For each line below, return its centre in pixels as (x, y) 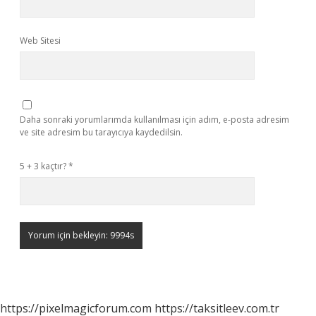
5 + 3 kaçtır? (44, 166)
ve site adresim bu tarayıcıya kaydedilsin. (101, 132)
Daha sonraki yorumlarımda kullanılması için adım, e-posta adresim (154, 120)
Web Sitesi (40, 41)
